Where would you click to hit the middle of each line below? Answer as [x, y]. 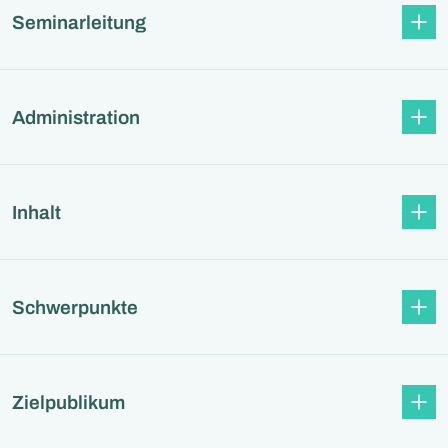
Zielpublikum [68, 402]
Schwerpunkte [75, 307]
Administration [76, 117]
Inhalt [36, 212]
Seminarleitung [79, 22]
